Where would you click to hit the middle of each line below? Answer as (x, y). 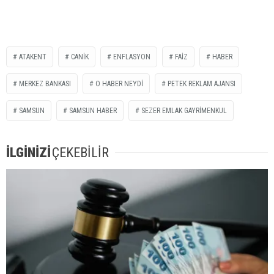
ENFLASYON (132, 57)
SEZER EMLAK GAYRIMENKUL (184, 110)
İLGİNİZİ (28, 152)
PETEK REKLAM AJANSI (202, 83)
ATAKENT (33, 57)
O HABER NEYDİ (119, 83)
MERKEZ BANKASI (45, 83)
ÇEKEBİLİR (80, 152)
